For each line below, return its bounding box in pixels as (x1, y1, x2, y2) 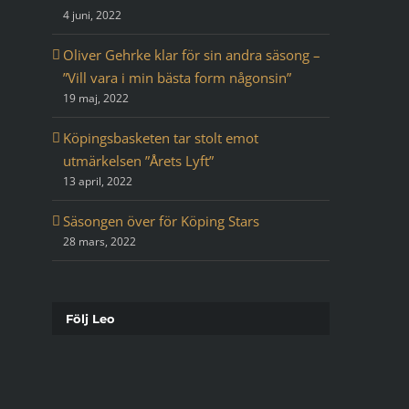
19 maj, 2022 (62, 90, 129, 107)
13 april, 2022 (62, 173, 132, 190)
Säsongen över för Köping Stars (62, 212, 259, 231)
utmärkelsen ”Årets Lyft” (62, 152, 214, 171)
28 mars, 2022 (62, 234, 136, 250)
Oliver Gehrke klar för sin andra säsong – (62, 46, 320, 65)
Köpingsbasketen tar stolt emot (62, 129, 258, 148)
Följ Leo (65, 311, 115, 327)
